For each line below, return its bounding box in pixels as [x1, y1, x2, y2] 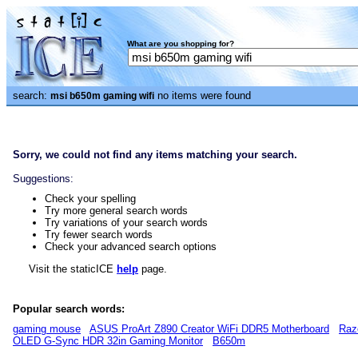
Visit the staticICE [13, 263, 117, 275]
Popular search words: [13, 303, 125, 315]
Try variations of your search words [45, 217, 208, 229]
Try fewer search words [45, 229, 153, 241]
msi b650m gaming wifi [50, 90, 154, 101]
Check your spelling [45, 193, 136, 205]
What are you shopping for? [127, 39, 234, 48]
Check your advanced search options [45, 241, 217, 253]
